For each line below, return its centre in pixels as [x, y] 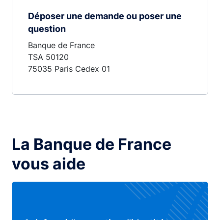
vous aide [49, 164]
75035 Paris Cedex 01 [69, 69]
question [47, 28]
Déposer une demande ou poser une [105, 16]
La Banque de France [92, 144]
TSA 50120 [48, 57]
